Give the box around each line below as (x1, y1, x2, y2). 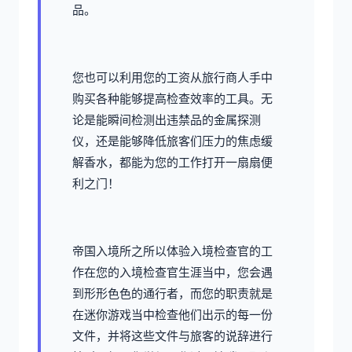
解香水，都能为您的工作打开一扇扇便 (72, 155, 273, 170)
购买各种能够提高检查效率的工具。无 (72, 91, 273, 107)
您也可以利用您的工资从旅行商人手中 (72, 70, 273, 86)
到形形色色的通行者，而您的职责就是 (72, 286, 273, 302)
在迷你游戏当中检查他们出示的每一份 (72, 307, 273, 323)
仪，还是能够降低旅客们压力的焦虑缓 (72, 134, 273, 149)
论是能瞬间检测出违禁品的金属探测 (72, 112, 261, 128)
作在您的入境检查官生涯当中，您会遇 (72, 265, 273, 280)
